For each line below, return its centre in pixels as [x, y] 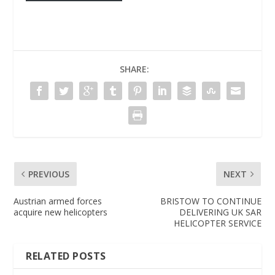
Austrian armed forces [58, 201]
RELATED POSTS [66, 256]
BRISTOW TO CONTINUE [211, 201]
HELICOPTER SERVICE [217, 223]
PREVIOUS [49, 174]
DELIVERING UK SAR [220, 212]
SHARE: [134, 69]
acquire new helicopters [61, 212]
